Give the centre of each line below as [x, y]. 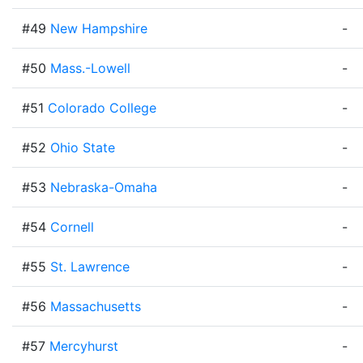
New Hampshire [99, 28]
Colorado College [102, 108]
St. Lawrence [90, 267]
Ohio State [83, 147]
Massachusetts [96, 306]
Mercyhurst [84, 346]
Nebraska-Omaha [104, 187]
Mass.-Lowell [90, 68]
